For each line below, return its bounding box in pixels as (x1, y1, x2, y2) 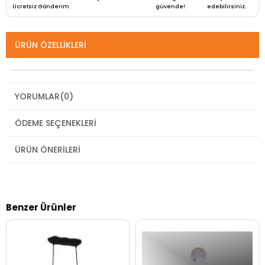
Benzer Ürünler (6, 201, 76, 214)
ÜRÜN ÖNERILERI (15, 144, 80, 156)
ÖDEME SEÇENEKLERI (15, 117, 96, 130)
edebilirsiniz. (207, 3, 247, 11)
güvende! (156, 3, 186, 11)
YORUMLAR (15, 91, 60, 103)
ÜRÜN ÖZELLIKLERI (15, 39, 86, 51)
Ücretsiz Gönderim (12, 3, 69, 11)
